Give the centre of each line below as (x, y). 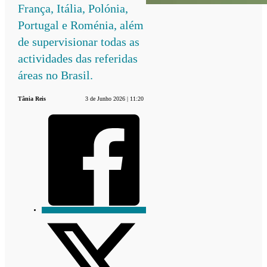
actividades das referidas (78, 58)
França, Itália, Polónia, (73, 8)
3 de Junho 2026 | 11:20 (115, 98)
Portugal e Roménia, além (81, 25)
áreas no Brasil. (56, 75)
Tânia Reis (32, 98)
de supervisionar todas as (79, 41)
